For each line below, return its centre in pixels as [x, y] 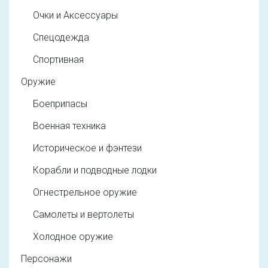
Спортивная [58, 59]
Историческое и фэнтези [87, 148]
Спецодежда [61, 37]
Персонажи [46, 258]
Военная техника [69, 126]
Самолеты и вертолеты [83, 214]
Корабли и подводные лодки [95, 170]
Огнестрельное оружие [85, 192]
